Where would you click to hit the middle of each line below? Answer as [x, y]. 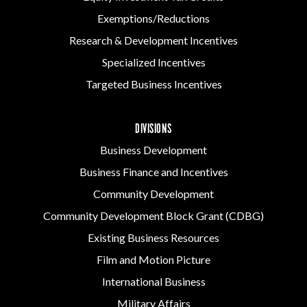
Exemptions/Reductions [153, 19]
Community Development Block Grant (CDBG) [153, 216]
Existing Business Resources [153, 238]
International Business [153, 282]
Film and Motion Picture [153, 260]
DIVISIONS [153, 130]
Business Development [153, 150]
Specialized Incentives [153, 62]
